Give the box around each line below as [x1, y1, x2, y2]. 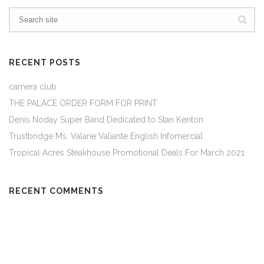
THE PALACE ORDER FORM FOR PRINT [9, 98, 157, 108]
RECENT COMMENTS [9, 186, 104, 196]
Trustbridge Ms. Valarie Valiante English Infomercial [9, 131, 203, 141]
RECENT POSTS [9, 58, 81, 67]
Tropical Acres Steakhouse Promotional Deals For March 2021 [9, 148, 245, 157]
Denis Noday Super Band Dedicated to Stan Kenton [9, 115, 203, 124]
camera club [9, 82, 57, 91]
